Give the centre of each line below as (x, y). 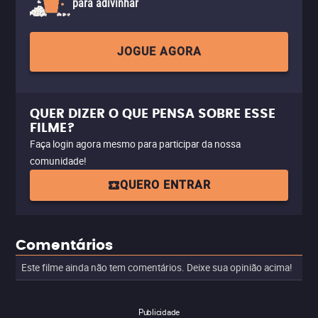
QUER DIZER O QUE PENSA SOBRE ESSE (153, 114)
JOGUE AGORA (159, 51)
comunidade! (58, 161)
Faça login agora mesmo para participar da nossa (135, 144)
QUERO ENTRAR (165, 185)
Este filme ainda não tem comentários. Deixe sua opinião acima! (157, 268)
